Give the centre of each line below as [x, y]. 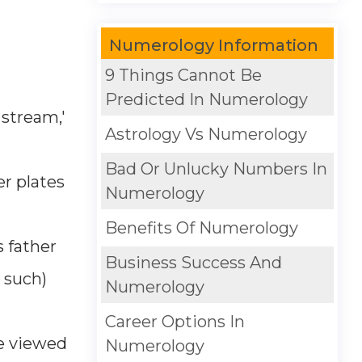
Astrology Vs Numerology [206, 134]
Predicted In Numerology [206, 99]
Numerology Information [213, 45]
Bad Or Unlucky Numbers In [216, 169]
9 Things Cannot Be [183, 75]
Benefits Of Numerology [201, 228]
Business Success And [193, 263]
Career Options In [175, 322]
